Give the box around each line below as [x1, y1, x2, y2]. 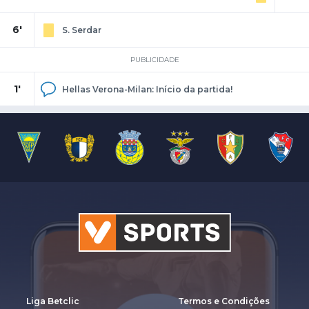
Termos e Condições [178, 296, 270, 307]
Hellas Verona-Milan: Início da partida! [62, 83, 232, 94]
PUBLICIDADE [130, 55, 179, 65]
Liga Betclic [26, 296, 79, 307]
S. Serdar [62, 25, 101, 36]
